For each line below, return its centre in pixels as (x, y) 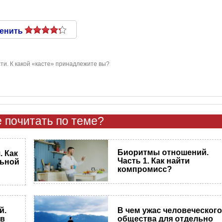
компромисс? (145, 169)
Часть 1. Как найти (154, 161)
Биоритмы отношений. (163, 152)
